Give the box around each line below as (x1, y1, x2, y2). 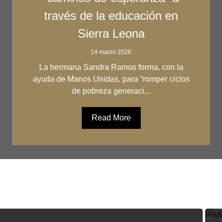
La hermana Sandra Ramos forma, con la (39, 63, 183, 71)
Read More (91, 113, 131, 122)
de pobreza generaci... (72, 87, 150, 95)
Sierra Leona (77, 27, 145, 40)
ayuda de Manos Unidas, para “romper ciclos (32, 75, 190, 83)
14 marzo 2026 (91, 49, 131, 55)
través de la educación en (44, 9, 178, 22)
